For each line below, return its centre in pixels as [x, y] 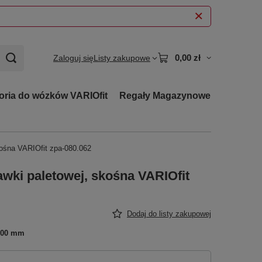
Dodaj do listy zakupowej [169, 214]
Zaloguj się [73, 58]
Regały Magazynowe [165, 96]
